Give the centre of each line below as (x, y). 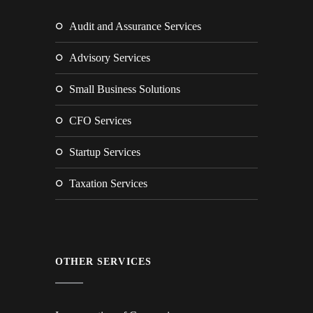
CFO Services (100, 121)
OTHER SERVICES (103, 262)
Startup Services (105, 152)
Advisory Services (110, 58)
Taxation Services (108, 183)
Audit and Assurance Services (135, 26)
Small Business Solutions (125, 89)
